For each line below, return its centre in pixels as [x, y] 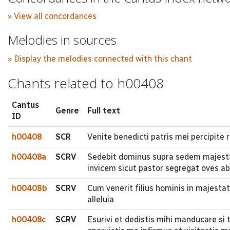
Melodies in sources [62, 40]
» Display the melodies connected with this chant [100, 59]
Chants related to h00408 [86, 83]
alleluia [101, 199]
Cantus [25, 105]
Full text [104, 111]
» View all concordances [52, 16]
